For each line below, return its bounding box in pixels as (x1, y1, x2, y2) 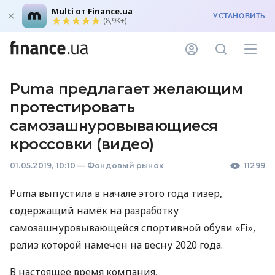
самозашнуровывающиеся (10, 117, 218, 134)
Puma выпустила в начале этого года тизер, (10, 187, 222, 200)
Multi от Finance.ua (52, 6, 133, 17)
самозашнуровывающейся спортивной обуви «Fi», (10, 221, 255, 234)
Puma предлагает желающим (10, 80, 243, 98)
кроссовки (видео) (10, 135, 154, 153)
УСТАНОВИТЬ (213, 12, 265, 20)
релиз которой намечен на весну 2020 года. (10, 238, 223, 252)
